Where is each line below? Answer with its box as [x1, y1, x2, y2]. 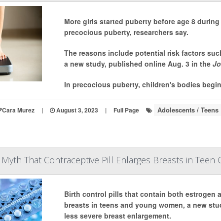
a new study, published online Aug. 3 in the [64, 59, 213, 69]
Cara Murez [1, 106, 35, 114]
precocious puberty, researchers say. [64, 27, 188, 37]
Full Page [113, 106, 139, 114]
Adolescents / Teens [157, 105, 219, 114]
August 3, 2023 [54, 106, 98, 114]
